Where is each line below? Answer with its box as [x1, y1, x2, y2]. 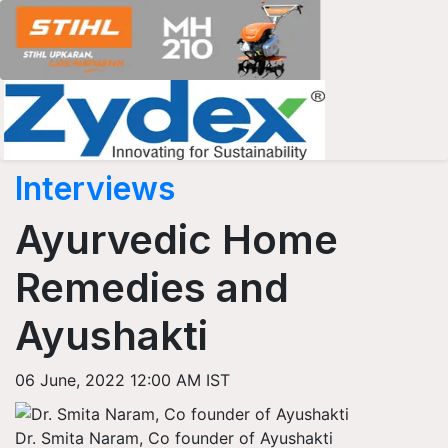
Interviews [15, 169, 175, 208]
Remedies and [15, 263, 289, 312]
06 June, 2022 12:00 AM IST [15, 370, 230, 390]
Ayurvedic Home [15, 215, 338, 264]
